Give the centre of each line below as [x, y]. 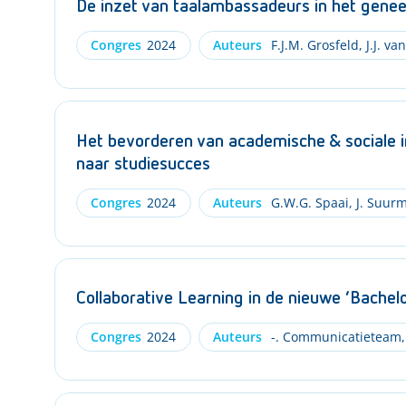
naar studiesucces [143, 164]
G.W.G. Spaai [308, 202]
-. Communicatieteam [334, 337]
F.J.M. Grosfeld [313, 45]
